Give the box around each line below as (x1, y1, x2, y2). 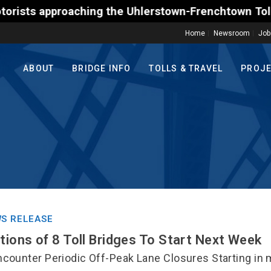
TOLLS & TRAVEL (149, 64, 223, 74)
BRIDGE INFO (72, 64, 131, 74)
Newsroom (214, 29, 250, 38)
